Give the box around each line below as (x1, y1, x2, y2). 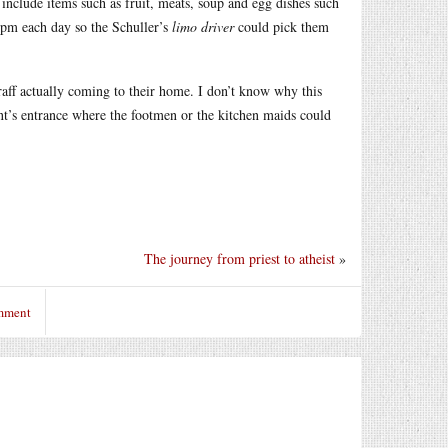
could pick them (234, 17, 329, 36)
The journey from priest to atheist (144, 248, 335, 268)
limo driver (172, 17, 234, 36)
